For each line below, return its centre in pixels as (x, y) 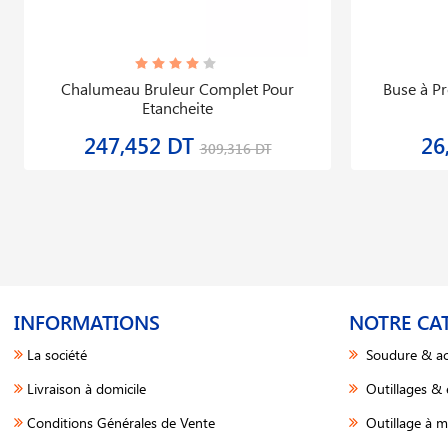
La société (57, 354)
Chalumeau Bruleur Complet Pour (177, 88)
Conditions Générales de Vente (121, 422)
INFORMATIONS (87, 321)
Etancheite (177, 107)
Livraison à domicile (86, 388)
